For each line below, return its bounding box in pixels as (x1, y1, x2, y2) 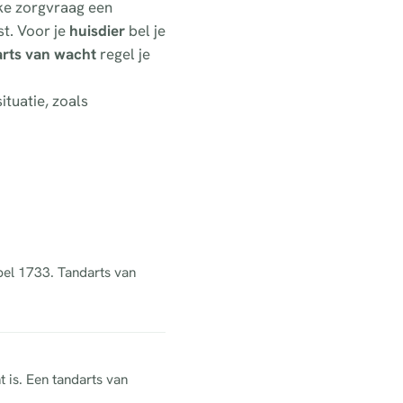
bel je (125, 21, 166, 41)
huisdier (69, 21, 125, 41)
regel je (96, 44, 150, 65)
